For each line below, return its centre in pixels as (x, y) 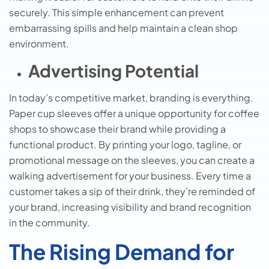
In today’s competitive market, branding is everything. (131, 97)
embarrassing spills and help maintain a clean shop (123, 28)
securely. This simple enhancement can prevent (116, 13)
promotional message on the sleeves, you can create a (132, 160)
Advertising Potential (113, 70)
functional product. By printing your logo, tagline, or (125, 144)
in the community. (50, 222)
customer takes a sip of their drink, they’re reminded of (132, 191)
